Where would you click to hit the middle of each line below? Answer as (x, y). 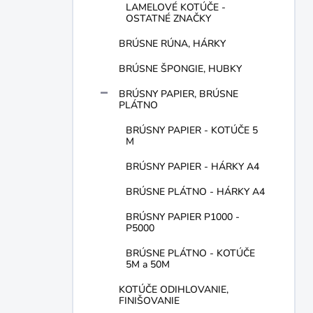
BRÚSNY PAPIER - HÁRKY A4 (192, 167)
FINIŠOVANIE (149, 301)
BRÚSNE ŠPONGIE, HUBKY (180, 69)
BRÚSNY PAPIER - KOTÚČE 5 (192, 130)
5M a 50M (148, 264)
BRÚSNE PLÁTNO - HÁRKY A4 (195, 192)
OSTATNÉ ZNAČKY (168, 19)
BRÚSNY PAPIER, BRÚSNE (179, 94)
